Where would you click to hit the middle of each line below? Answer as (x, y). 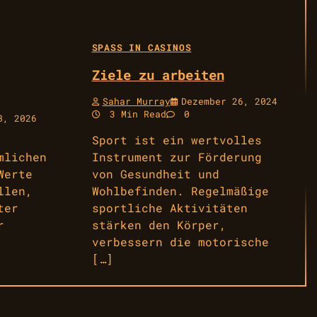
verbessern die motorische (180, 241)
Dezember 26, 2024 (229, 101)
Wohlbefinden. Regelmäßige (180, 190)
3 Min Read (135, 114)
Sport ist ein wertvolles (177, 139)
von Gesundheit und (155, 173)
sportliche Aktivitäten (169, 207)
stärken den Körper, (159, 224)
